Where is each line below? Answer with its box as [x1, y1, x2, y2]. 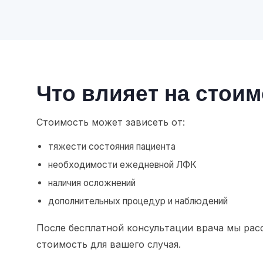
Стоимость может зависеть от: [36, 116, 185, 129]
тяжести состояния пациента [48, 141, 176, 153]
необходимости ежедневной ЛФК [48, 159, 197, 171]
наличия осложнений [48, 177, 136, 189]
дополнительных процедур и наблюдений [48, 195, 228, 207]
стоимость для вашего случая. [36, 238, 181, 251]
